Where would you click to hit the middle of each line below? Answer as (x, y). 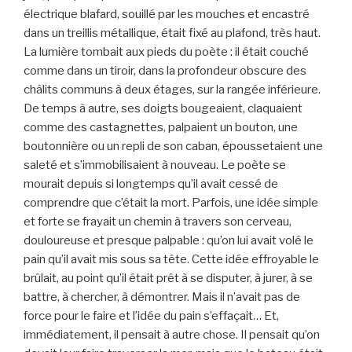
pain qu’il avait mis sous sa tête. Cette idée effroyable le (171, 260)
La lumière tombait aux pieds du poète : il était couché (166, 52)
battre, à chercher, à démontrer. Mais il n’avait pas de (162, 297)
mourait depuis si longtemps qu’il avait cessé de (151, 184)
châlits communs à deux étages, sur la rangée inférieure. (172, 90)
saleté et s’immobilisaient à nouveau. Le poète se (155, 165)
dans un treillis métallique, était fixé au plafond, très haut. (172, 33)
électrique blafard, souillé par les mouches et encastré (167, 15)
